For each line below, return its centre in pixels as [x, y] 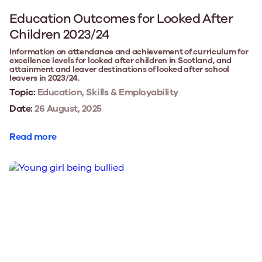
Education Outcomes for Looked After [121, 18]
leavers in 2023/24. [44, 78]
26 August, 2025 [67, 108]
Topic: [23, 92]
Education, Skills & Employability [107, 92]
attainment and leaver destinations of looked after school [120, 69]
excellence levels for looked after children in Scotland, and [121, 60]
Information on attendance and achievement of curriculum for [129, 51]
